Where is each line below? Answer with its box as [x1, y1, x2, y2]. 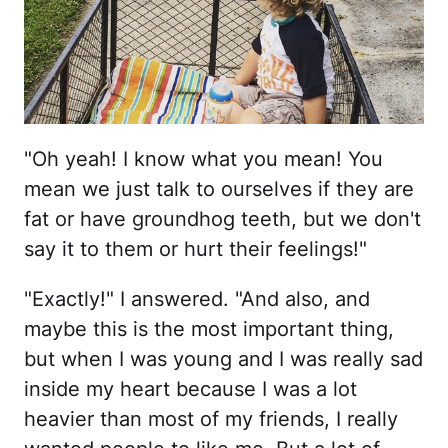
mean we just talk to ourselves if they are [24, 176, 414, 201]
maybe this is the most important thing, [24, 316, 394, 341]
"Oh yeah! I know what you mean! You [24, 146, 383, 171]
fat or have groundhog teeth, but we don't [24, 206, 421, 231]
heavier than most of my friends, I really [24, 406, 398, 431]
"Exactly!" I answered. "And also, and [24, 286, 370, 311]
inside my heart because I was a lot [24, 376, 357, 401]
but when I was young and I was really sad [24, 346, 423, 371]
